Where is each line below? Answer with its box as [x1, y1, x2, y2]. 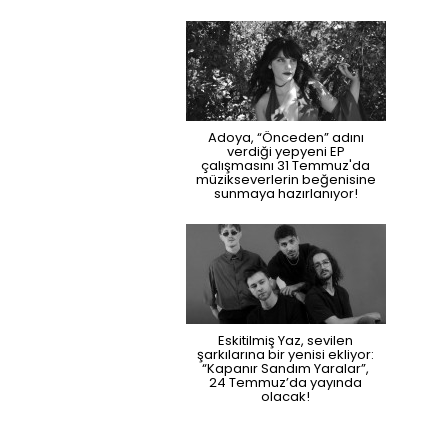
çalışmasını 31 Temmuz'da [201, 155, 371, 175]
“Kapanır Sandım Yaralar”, [202, 358, 370, 378]
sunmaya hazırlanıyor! [213, 183, 358, 203]
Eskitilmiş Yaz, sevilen [218, 330, 354, 350]
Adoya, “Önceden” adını [207, 127, 364, 147]
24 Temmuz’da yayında [209, 372, 363, 392]
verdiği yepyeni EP [226, 141, 345, 161]
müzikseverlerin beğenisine [195, 169, 376, 189]
